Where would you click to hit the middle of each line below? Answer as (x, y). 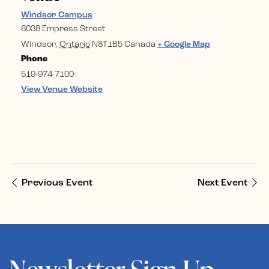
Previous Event (57, 183)
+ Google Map (184, 45)
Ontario (75, 45)
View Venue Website (62, 90)
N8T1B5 (107, 45)
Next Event (222, 183)
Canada (140, 45)
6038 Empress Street (63, 29)
